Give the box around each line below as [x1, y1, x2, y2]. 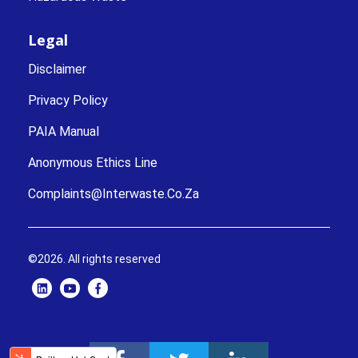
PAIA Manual [28, 124, 99, 140]
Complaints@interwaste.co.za [28, 186, 199, 202]
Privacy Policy [28, 93, 108, 109]
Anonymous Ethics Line [28, 155, 157, 171]
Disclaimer [28, 62, 86, 78]
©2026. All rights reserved [28, 253, 161, 266]
